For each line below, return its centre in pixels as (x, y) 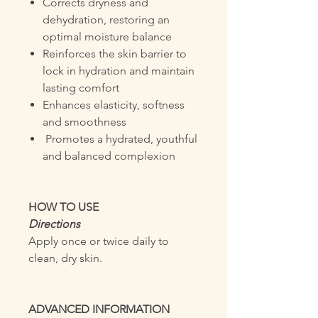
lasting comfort (81, 88)
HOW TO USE (64, 207)
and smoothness (84, 122)
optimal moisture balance (107, 37)
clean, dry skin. (65, 258)
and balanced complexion (109, 156)
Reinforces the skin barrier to (115, 54)
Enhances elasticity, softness (114, 105)
